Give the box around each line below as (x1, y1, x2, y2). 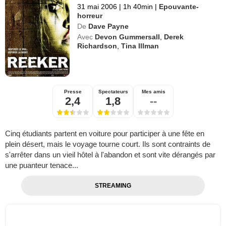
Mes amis (141, 88, 165, 94)
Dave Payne (88, 22, 129, 30)
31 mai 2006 (77, 2, 118, 11)
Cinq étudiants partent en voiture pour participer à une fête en (5, 129, 204, 138)
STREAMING (94, 182, 131, 189)
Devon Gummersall (95, 32, 160, 41)
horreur (77, 11, 103, 20)
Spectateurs (98, 88, 128, 94)
